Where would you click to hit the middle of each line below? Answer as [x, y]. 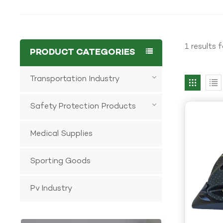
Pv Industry [51, 188]
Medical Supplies [61, 134]
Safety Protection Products [83, 106]
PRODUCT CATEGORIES [83, 53]
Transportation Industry [75, 79]
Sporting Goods [60, 161]
